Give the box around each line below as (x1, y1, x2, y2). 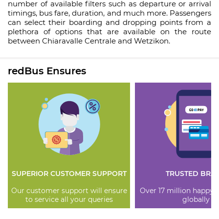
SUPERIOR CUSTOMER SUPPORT (11, 169, 127, 178)
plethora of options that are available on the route (8, 27, 211, 36)
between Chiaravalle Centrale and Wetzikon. (8, 36, 170, 45)
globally (182, 195, 210, 204)
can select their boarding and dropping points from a (8, 18, 211, 27)
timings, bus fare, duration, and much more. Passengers (8, 8, 211, 18)
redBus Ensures (8, 65, 86, 77)
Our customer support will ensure (11, 186, 127, 195)
